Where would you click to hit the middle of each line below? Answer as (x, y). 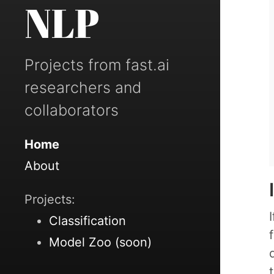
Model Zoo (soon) (100, 242)
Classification (87, 221)
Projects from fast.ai (97, 65)
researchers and (83, 87)
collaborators (72, 110)
